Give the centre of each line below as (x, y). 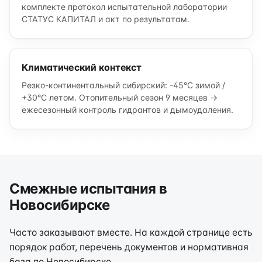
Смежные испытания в (88, 189)
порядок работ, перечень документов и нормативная (129, 247)
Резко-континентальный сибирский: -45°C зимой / (123, 85)
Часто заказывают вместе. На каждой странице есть (131, 232)
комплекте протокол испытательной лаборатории (124, 7)
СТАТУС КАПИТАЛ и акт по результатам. (106, 19)
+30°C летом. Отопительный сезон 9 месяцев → (120, 97)
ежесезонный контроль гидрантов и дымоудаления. (127, 110)
